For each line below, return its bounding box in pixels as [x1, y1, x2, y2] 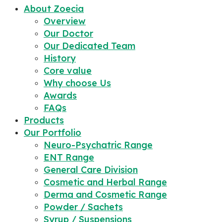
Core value [44, 64, 92, 76]
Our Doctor [44, 27, 93, 39]
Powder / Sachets [44, 201, 123, 213]
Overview [44, 15, 86, 27]
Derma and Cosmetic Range [44, 188, 167, 200]
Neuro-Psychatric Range [44, 139, 153, 151]
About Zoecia [24, 2, 84, 14]
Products [24, 114, 64, 126]
